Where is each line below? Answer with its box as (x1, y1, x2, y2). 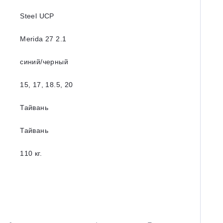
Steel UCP (20, 12, 54, 20)
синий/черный (20, 58, 69, 66)
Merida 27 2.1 (20, 35, 67, 43)
